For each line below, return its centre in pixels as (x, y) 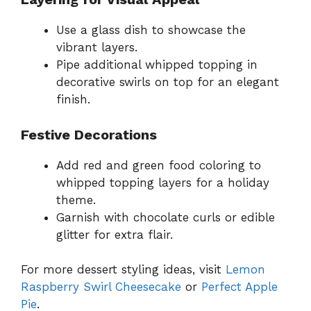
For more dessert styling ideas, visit (123, 270)
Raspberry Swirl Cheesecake (101, 287)
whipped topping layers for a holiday (163, 182)
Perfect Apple (239, 287)
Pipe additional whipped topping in (157, 65)
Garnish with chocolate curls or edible (166, 217)
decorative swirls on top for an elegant (168, 82)
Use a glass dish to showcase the (151, 30)
